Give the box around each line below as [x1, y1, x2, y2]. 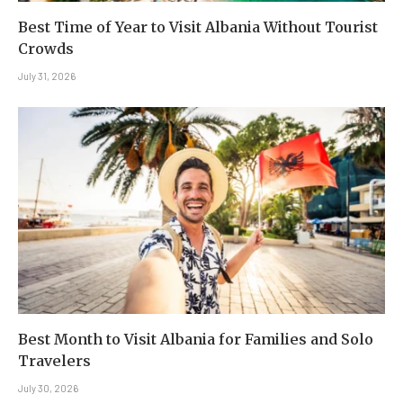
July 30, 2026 [18, 381, 78, 394]
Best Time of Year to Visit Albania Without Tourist [18, 18, 378, 37]
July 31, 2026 [18, 70, 76, 83]
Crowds [18, 40, 74, 58]
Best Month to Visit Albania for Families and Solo [18, 329, 373, 348]
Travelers [18, 351, 91, 370]
